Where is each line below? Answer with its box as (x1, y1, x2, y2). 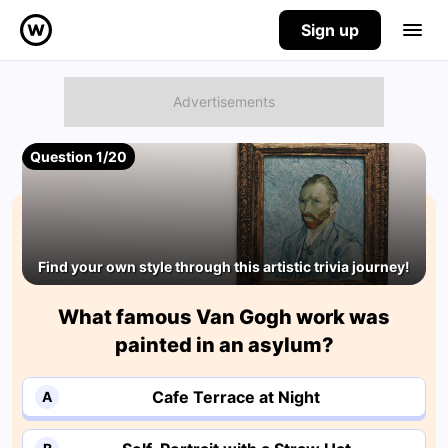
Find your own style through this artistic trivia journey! (38, 257, 410, 275)
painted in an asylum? (114, 332, 334, 357)
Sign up (301, 20, 359, 40)
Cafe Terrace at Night (152, 386, 320, 407)
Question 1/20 (30, 148, 127, 166)
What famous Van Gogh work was (58, 304, 390, 329)
